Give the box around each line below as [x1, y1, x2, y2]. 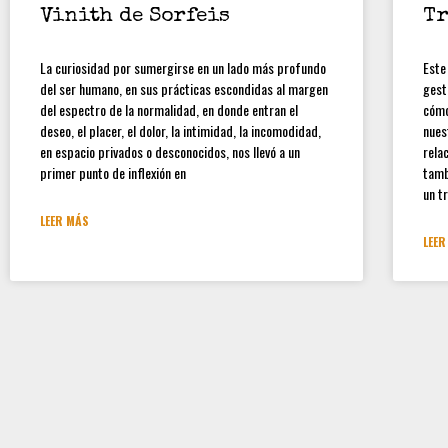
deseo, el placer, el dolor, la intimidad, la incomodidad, [40, 120, 321, 141]
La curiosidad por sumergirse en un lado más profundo [40, 57, 326, 78]
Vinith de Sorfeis [40, 6, 230, 27]
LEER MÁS [40, 212, 89, 229]
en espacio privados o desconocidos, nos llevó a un [40, 141, 300, 162]
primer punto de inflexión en [40, 162, 186, 183]
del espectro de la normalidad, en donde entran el [40, 99, 298, 120]
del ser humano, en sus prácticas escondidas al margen [40, 78, 328, 99]
